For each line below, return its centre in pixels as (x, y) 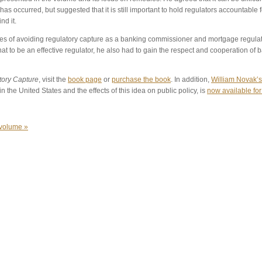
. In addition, (191, 80)
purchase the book (141, 80)
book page (85, 80)
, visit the (53, 80)
